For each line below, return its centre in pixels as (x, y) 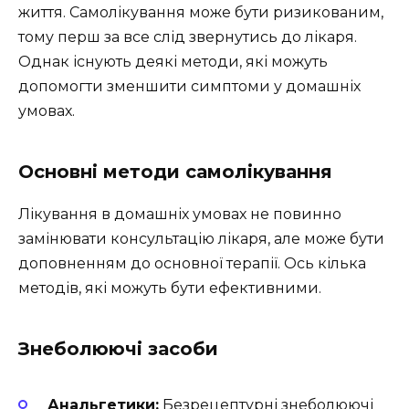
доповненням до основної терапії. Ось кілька (192, 263)
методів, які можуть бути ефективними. (170, 288)
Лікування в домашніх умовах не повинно (180, 214)
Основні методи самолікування (175, 171)
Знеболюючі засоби (118, 348)
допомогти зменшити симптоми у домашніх (189, 86)
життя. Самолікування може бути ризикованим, (201, 12)
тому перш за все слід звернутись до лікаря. (188, 37)
